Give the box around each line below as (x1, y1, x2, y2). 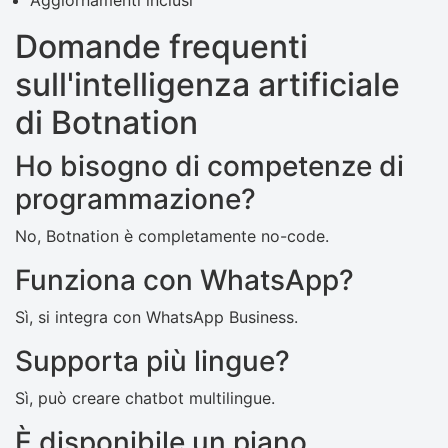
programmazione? (15, 182, 256, 217)
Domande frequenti (15, 27, 308, 67)
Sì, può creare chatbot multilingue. (15, 388, 275, 409)
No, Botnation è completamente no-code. (15, 226, 329, 247)
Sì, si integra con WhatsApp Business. (15, 307, 298, 328)
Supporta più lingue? (15, 344, 290, 379)
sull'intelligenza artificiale (15, 65, 400, 105)
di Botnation (15, 103, 198, 143)
